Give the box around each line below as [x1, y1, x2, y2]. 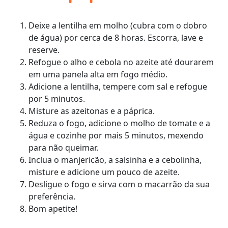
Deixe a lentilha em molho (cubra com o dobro [28, 19, 207, 31]
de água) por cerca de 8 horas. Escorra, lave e [28, 32, 203, 43]
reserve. [28, 44, 60, 55]
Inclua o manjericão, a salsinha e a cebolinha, [28, 154, 202, 165]
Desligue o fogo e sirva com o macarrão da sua [28, 178, 210, 190]
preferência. [28, 190, 75, 202]
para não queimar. [28, 141, 98, 153]
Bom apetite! [28, 203, 77, 214]
